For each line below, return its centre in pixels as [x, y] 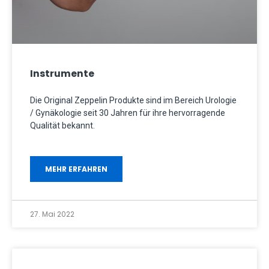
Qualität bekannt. [62, 126]
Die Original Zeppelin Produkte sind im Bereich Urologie [133, 101]
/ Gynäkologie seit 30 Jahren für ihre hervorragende [128, 113]
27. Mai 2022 [52, 214]
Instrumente [62, 74]
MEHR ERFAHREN [76, 169]
